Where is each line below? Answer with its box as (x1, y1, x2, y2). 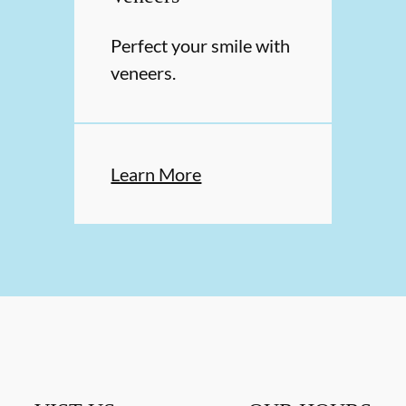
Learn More (111, 163, 202, 186)
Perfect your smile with (111, 34, 291, 57)
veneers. (111, 62, 177, 84)
